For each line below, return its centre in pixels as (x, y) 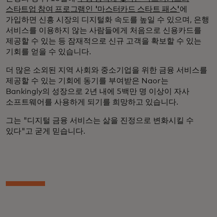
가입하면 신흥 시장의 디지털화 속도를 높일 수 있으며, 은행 (108, 20)
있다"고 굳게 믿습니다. (46, 132)
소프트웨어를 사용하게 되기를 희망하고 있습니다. (92, 102)
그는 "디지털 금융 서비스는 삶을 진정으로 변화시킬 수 (100, 121)
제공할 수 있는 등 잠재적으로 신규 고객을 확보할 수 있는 (104, 41)
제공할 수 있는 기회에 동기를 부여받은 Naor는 (87, 81)
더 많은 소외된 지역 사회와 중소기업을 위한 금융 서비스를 (107, 70)
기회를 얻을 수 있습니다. (48, 52)
